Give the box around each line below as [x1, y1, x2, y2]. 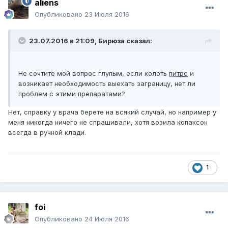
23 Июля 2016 [84, 10, 129, 19]
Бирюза [98, 37, 125, 45]
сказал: [125, 37, 152, 45]
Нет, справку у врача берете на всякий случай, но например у [8, 108, 216, 117]
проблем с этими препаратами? [18, 90, 127, 98]
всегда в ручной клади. [8, 128, 86, 137]
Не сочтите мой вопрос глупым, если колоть [18, 69, 169, 78]
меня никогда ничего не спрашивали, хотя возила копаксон [8, 118, 208, 127]
